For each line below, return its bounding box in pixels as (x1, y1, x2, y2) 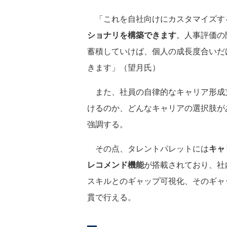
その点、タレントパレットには (87, 142, 209, 154)
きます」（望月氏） (87, 61, 160, 73)
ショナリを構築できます (87, 28, 176, 41)
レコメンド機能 (87, 158, 144, 170)
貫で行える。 (87, 191, 136, 203)
